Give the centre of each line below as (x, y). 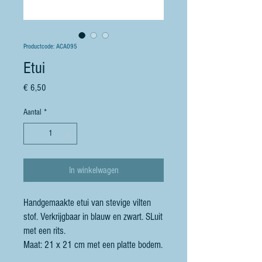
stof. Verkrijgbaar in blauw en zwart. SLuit (93, 217)
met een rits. (44, 231)
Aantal (32, 113)
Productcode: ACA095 (50, 47)
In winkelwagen (94, 170)
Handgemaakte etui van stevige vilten (87, 203)
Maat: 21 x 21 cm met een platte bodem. (93, 245)
